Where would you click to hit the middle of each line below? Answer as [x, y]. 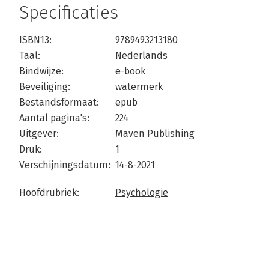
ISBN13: [35, 40]
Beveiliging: [45, 87]
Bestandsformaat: [59, 103]
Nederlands [141, 56]
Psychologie [142, 193]
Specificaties [69, 13]
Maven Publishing [155, 134]
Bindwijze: [41, 71]
